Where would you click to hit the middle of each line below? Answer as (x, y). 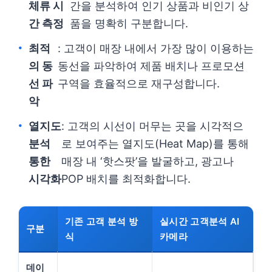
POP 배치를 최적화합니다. (126, 179)
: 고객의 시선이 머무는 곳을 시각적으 (153, 126)
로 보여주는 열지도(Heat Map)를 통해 (155, 144)
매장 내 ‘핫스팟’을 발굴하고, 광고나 (148, 161)
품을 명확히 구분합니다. (129, 23)
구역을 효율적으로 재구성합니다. (138, 83)
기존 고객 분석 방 (102, 221)
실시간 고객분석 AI (200, 221)
